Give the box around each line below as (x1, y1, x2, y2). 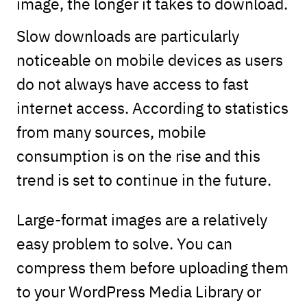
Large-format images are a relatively (16, 208, 267, 230)
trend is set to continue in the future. (16, 168, 271, 190)
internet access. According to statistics (16, 96, 288, 118)
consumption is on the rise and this (16, 144, 260, 166)
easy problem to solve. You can (16, 232, 232, 254)
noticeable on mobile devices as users (16, 48, 283, 70)
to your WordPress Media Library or (16, 280, 261, 302)
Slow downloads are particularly (16, 24, 239, 46)
